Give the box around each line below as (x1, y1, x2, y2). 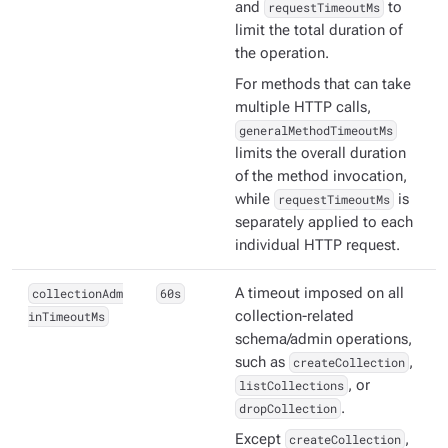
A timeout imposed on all (235, 285, 404, 303)
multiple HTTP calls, (235, 99, 371, 117)
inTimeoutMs (28, 308, 105, 325)
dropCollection (238, 400, 337, 417)
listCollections (238, 377, 344, 394)
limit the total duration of (235, 22, 402, 40)
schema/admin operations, (235, 331, 412, 349)
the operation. (235, 45, 329, 63)
